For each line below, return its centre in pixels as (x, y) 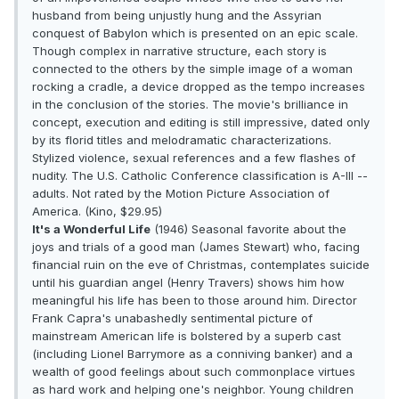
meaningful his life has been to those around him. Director (195, 301)
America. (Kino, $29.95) (97, 212)
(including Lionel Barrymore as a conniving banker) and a (192, 354)
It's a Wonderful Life (91, 229)
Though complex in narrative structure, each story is (179, 51)
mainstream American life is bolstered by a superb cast (187, 336)
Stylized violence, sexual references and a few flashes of (194, 158)
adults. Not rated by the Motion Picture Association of (181, 194)
